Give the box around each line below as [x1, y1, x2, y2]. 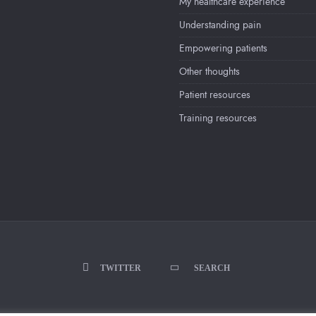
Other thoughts [179, 65, 240, 79]
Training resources [179, 111, 257, 126]
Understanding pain [179, 18, 261, 32]
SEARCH [193, 263, 230, 274]
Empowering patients [179, 42, 267, 56]
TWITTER [99, 263, 141, 274]
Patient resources [179, 88, 250, 102]
